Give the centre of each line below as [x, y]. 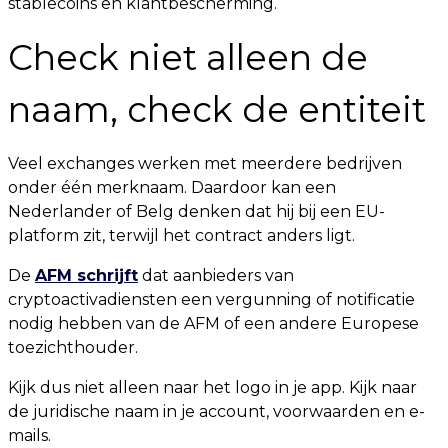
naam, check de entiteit [217, 109]
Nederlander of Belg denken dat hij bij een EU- [196, 211]
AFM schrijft [86, 275]
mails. [29, 435]
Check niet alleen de [188, 57]
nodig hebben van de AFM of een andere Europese [213, 323]
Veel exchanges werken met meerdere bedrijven [205, 163]
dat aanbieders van [216, 275]
